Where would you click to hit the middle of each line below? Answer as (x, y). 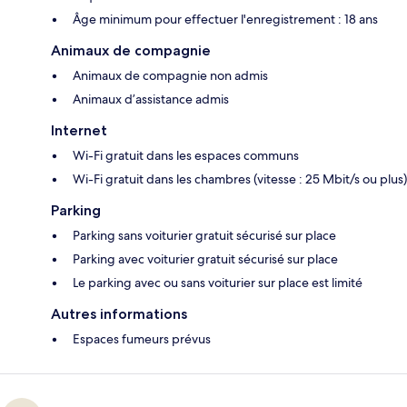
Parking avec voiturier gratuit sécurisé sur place (205, 259)
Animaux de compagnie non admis (170, 76)
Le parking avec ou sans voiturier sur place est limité (218, 283)
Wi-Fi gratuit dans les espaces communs (186, 156)
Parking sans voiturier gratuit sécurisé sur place (204, 236)
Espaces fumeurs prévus (142, 339)
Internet (79, 131)
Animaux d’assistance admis (151, 99)
